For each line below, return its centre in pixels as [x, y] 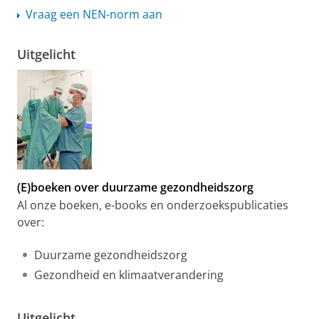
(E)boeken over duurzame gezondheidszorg [135, 188]
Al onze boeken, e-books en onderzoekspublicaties [153, 205]
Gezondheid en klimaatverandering [129, 275]
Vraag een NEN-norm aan [94, 15]
